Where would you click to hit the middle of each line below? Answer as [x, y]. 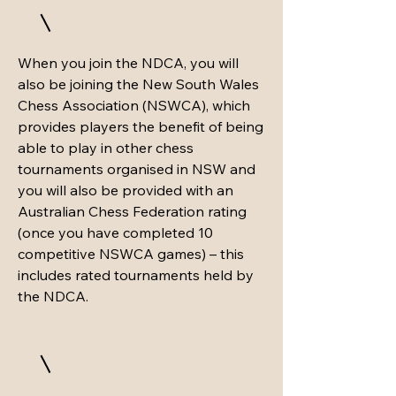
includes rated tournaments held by [136, 275]
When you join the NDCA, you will [128, 63]
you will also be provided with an [126, 190]
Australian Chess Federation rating [132, 211]
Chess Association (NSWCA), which [134, 105]
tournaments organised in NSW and [137, 169]
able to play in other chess [106, 148]
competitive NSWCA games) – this [131, 254]
